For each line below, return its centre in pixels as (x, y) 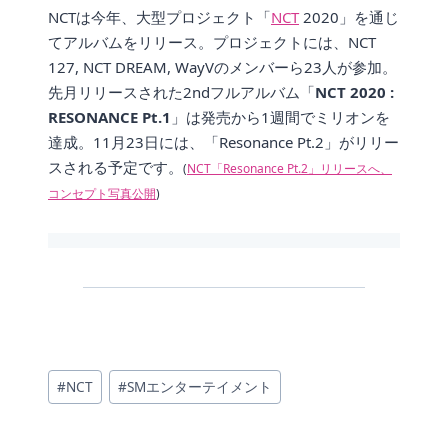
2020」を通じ (349, 17)
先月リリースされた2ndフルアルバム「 (181, 92)
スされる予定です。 (115, 167)
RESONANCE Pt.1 (109, 117)
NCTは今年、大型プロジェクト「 (159, 17)
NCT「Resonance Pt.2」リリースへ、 (289, 169)
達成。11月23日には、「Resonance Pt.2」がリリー (223, 142)
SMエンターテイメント (200, 387)
